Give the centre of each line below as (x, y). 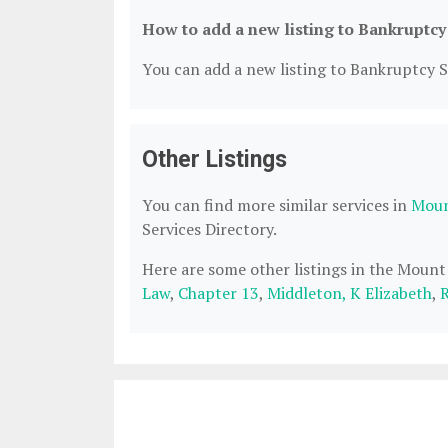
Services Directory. (209, 229)
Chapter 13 (218, 293)
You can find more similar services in (276, 205)
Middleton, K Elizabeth (349, 293)
